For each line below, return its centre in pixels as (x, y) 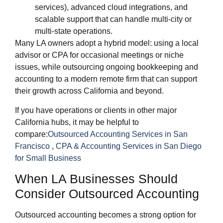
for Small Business (48, 158)
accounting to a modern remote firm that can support (106, 79)
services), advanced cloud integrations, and (111, 7)
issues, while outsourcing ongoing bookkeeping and (107, 67)
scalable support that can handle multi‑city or (113, 19)
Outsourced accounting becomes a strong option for (106, 215)
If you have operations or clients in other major (96, 110)
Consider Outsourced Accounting (107, 194)
